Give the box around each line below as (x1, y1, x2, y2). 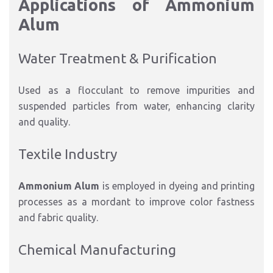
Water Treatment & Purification (18, 51, 217, 66)
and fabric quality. (18, 212, 98, 223)
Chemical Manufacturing (18, 242, 176, 257)
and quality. (18, 116, 70, 127)
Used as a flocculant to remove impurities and (18, 85, 255, 96)
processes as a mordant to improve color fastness (18, 196, 255, 207)
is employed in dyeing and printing (99, 180, 255, 191)
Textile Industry (18, 146, 117, 161)
